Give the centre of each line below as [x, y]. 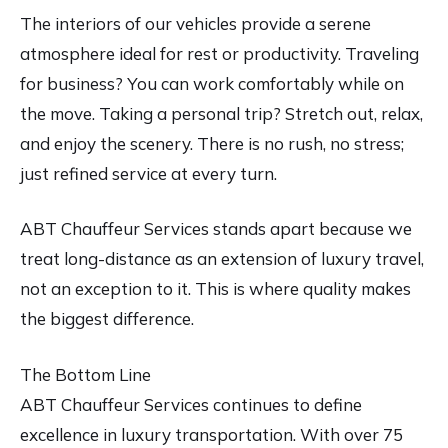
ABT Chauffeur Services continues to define [191, 404]
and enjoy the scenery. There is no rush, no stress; [212, 143]
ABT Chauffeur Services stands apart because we [216, 229]
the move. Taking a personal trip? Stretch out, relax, [221, 113]
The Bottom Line [85, 374]
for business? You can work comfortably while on [212, 83]
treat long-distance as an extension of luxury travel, [222, 259]
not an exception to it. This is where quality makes [215, 289]
